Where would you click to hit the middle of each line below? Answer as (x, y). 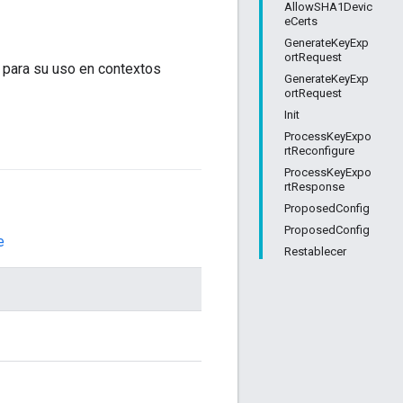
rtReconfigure (319, 151)
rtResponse (314, 187)
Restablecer (315, 251)
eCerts (301, 21)
